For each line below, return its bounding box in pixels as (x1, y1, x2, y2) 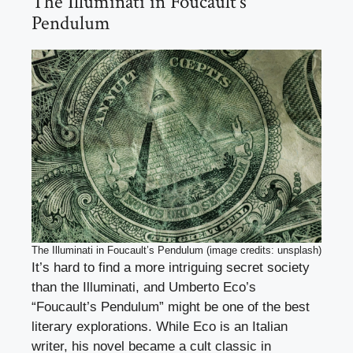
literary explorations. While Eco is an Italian (32, 319, 288, 335)
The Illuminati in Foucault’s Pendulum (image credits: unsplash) (32, 244, 321, 257)
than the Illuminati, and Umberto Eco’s (32, 280, 256, 295)
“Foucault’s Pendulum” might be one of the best (32, 299, 310, 315)
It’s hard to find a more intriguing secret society (32, 260, 310, 276)
